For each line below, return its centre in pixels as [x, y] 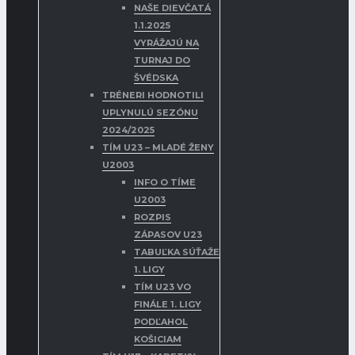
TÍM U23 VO [162, 287]
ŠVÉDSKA [156, 78]
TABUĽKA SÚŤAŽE [177, 252]
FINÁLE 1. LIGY [168, 305]
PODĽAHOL [161, 322]
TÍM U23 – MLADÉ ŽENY [158, 148]
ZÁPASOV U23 [168, 235]
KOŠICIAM [158, 340]
